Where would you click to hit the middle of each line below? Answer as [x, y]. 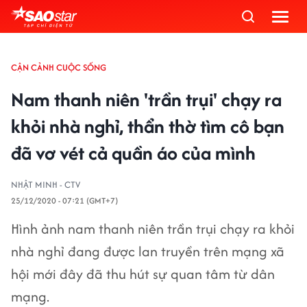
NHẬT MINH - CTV [46, 185]
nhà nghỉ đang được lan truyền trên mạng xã [148, 251]
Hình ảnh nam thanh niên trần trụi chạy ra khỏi [153, 229]
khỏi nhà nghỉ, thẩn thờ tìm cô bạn [148, 126]
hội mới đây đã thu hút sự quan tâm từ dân [143, 274]
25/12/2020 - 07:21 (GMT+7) [64, 200]
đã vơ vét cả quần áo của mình [133, 153]
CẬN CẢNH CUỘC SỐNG [59, 67]
